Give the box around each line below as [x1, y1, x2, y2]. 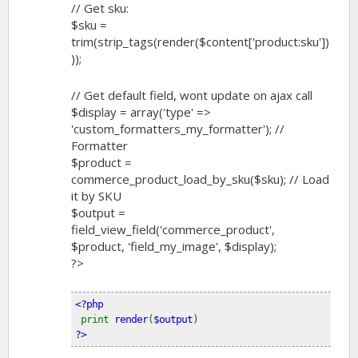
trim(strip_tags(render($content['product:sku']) [71, 33, 330, 50]
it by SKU [71, 187, 122, 204]
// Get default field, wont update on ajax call [71, 86, 313, 103]
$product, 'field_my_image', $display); [71, 237, 277, 254]
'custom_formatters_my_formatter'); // [71, 120, 285, 137]
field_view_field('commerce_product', [71, 221, 276, 237]
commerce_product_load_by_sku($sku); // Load [71, 170, 330, 187]
